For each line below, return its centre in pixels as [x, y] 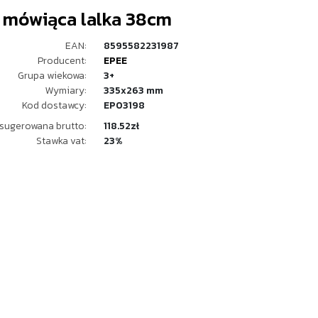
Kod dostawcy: [54, 105]
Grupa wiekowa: [52, 76]
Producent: [62, 61]
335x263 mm [133, 91]
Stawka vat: [61, 141]
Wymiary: [66, 91]
